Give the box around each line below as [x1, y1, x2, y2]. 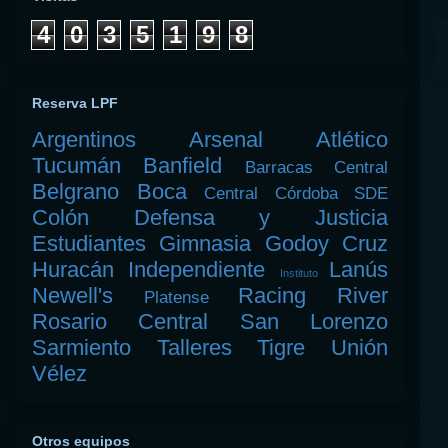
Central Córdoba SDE [204, 184, 388, 204]
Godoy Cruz [264, 231, 389, 257]
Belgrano [32, 179, 119, 205]
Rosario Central [32, 309, 209, 335]
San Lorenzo [239, 309, 389, 335]
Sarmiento [32, 335, 131, 361]
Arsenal [189, 127, 263, 153]
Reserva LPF [32, 95, 118, 112]
